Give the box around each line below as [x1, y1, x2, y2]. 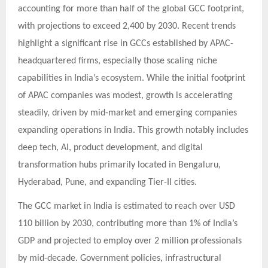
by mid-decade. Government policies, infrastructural [18, 253, 221, 263]
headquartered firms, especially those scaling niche [18, 56, 217, 66]
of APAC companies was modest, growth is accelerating [18, 91, 233, 101]
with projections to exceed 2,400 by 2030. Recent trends [18, 22, 236, 32]
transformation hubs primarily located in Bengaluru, [18, 160, 221, 170]
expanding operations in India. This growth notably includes [18, 126, 248, 136]
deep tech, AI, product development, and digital [18, 143, 203, 153]
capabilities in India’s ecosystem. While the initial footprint [18, 74, 245, 84]
